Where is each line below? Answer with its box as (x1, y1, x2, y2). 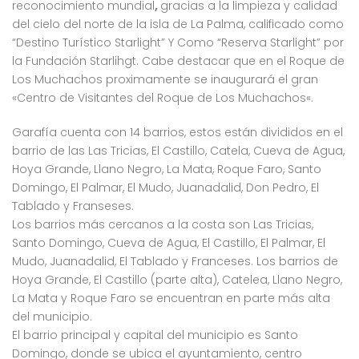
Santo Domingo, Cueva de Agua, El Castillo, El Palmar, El (12, 235, 325, 251)
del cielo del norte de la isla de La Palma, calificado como (12, 16, 344, 32)
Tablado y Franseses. (12, 198, 134, 214)
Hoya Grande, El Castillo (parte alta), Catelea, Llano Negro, (12, 272, 342, 288)
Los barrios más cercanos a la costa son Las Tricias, (12, 216, 313, 232)
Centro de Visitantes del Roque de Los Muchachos (17, 90, 306, 106)
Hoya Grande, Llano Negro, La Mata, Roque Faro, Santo (12, 161, 321, 177)
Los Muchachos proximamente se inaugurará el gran (12, 71, 318, 87)
